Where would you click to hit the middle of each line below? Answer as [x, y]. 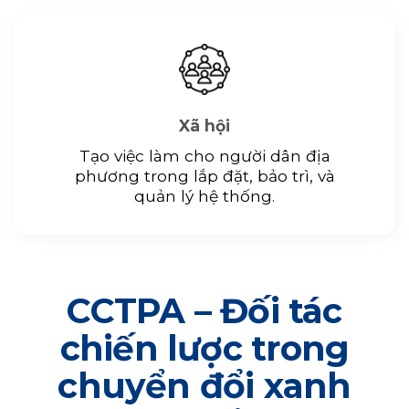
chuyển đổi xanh [204, 385]
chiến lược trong [204, 348]
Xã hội [204, 125]
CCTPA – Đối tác [204, 310]
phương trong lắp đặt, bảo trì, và [204, 175]
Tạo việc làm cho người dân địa [204, 155]
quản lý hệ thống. [204, 195]
